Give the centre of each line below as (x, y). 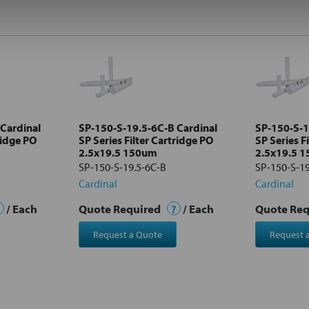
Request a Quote (127, 234)
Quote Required (121, 208)
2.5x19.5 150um (118, 152)
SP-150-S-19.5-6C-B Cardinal (148, 127)
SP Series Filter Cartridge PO (146, 140)
